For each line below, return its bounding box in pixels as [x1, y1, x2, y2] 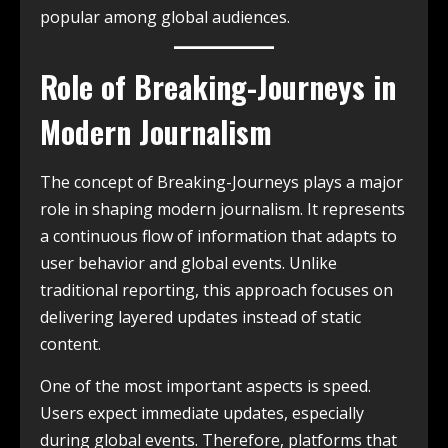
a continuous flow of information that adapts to [40, 225, 397, 248]
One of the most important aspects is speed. [40, 375, 371, 398]
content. [40, 333, 101, 356]
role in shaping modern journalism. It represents [40, 198, 405, 221]
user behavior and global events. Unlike [40, 252, 337, 275]
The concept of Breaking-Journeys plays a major [40, 171, 403, 194]
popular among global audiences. [40, 6, 290, 29]
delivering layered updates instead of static [40, 306, 361, 329]
